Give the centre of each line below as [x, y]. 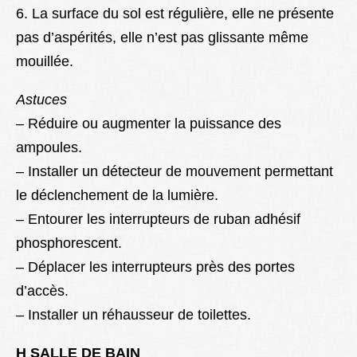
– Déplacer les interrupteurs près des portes [155, 267]
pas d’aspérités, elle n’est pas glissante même [162, 38]
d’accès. [42, 291]
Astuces [41, 100]
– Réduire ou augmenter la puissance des [149, 124]
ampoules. [49, 148]
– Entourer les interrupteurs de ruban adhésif [158, 220]
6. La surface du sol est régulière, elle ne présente [175, 14]
